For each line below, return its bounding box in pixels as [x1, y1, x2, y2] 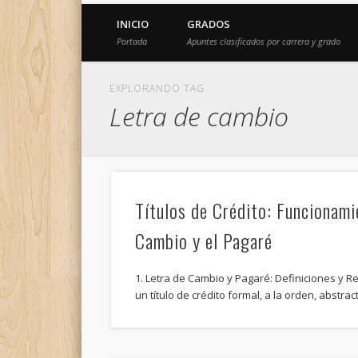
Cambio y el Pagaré [134, 226, 272, 256]
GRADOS [187, 17, 230, 31]
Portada [117, 35, 147, 47]
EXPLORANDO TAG [109, 82, 205, 95]
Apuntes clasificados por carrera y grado [187, 35, 340, 47]
